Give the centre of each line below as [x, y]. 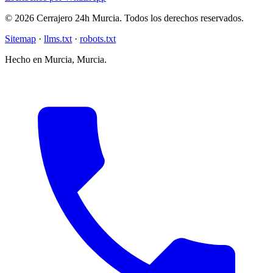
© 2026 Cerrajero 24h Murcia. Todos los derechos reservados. [124, 18]
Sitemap [20, 38]
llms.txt [58, 38]
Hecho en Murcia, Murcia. [56, 59]
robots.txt [98, 38]
